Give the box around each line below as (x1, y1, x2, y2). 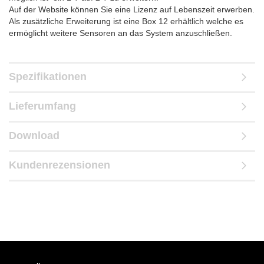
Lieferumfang (9, 100, 76, 112)
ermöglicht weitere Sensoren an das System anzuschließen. (9, 28, 232, 38)
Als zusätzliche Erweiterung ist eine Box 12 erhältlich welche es (9, 16, 243, 26)
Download (9, 130, 60, 141)
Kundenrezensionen (9, 159, 110, 171)
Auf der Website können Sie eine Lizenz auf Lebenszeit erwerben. (9, 5, 255, 14)
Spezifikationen (9, 71, 87, 82)
